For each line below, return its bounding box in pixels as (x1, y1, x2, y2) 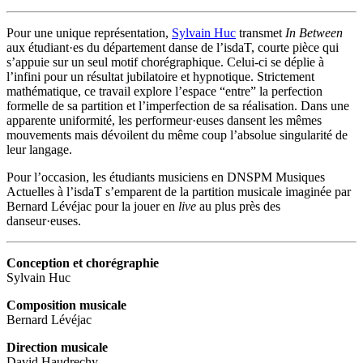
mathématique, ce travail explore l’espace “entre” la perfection (6, 83, 322, 98)
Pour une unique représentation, (6, 25, 172, 40)
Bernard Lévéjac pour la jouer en (6, 199, 178, 213)
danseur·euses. (6, 213, 81, 228)
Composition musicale (6, 297, 126, 312)
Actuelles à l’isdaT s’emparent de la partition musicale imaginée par (6, 184, 351, 199)
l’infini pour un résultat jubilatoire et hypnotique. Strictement (6, 69, 314, 83)
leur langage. (6, 142, 72, 156)
